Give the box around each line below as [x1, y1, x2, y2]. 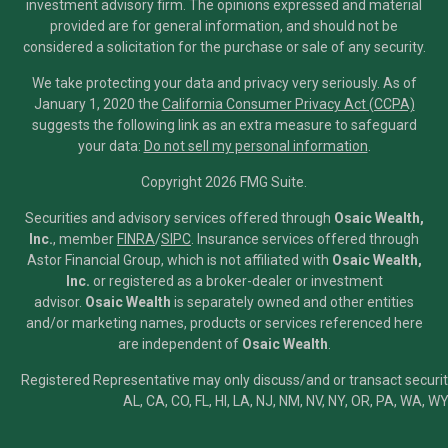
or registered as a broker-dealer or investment [89, 272, 383, 289]
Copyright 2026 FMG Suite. [141, 173, 307, 190]
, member [53, 230, 117, 247]
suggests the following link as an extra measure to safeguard [31, 116, 417, 133]
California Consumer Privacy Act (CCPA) [161, 95, 415, 112]
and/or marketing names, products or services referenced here [25, 314, 423, 331]
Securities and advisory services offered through [24, 209, 334, 226]
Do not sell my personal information [143, 137, 368, 154]
